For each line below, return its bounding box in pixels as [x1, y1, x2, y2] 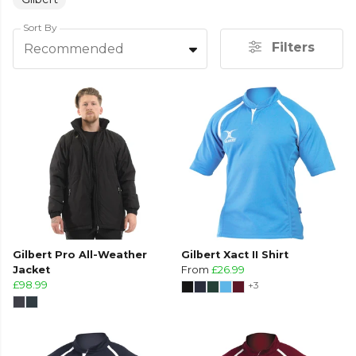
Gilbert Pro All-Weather [13, 249, 147, 261]
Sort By [22, 21, 57, 33]
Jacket [13, 264, 50, 277]
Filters [268, 39, 315, 55]
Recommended [23, 41, 124, 56]
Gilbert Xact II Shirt [181, 249, 288, 261]
